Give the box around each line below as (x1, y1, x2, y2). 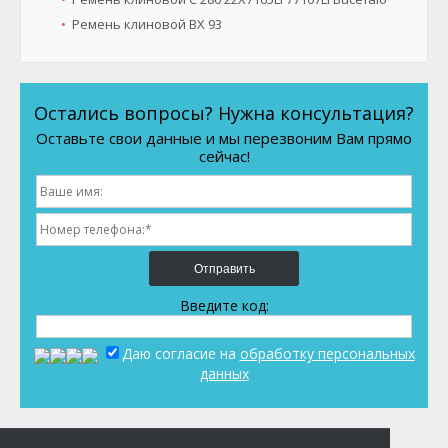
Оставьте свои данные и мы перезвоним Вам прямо (36, 128, 412, 148)
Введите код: (179, 296, 269, 315)
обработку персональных (239, 344, 415, 363)
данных (199, 364, 249, 383)
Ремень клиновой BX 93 (72, 15, 222, 33)
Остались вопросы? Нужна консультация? (34, 101, 414, 125)
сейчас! (198, 146, 250, 166)
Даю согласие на (121, 344, 240, 363)
